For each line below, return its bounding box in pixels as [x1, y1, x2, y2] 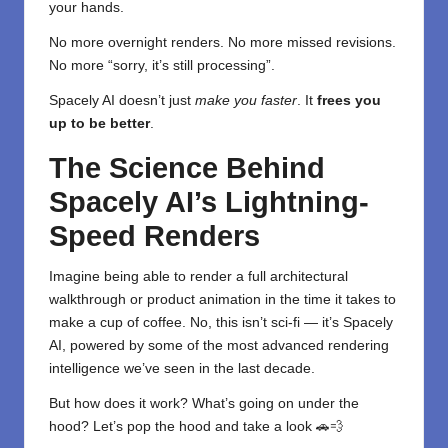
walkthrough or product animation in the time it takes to [49, 292, 396, 308]
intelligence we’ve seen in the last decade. [49, 361, 315, 377]
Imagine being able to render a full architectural [49, 269, 348, 285]
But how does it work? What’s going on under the [49, 396, 359, 412]
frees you [317, 93, 381, 109]
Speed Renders [49, 220, 260, 253]
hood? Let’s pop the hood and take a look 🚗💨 [49, 419, 344, 435]
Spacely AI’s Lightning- [49, 186, 369, 219]
